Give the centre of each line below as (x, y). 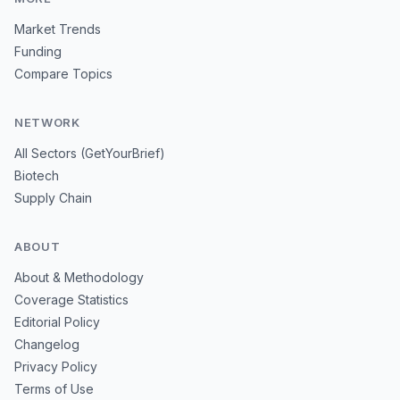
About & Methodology (79, 277)
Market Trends (58, 29)
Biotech (37, 175)
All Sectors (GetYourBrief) (90, 153)
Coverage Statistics (71, 300)
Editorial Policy (57, 322)
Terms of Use (54, 389)
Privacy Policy (56, 367)
